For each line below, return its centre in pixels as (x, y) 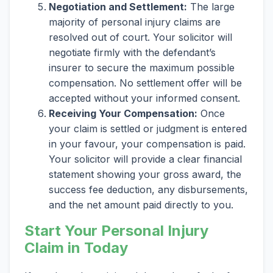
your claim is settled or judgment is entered (148, 129)
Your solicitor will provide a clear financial (145, 159)
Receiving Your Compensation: (123, 114)
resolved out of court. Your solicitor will (140, 37)
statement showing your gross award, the (145, 175)
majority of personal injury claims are (135, 22)
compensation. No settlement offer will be (145, 83)
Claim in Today (76, 248)
